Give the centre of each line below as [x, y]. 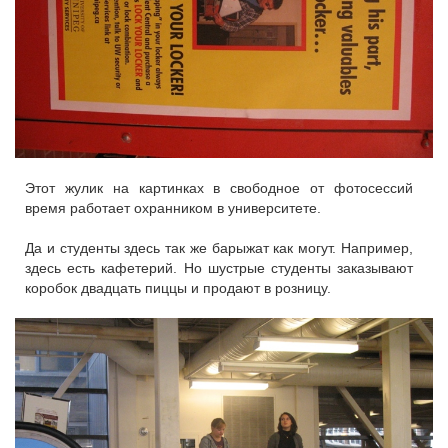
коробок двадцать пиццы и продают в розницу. [178, 287]
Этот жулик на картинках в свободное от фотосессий [219, 187]
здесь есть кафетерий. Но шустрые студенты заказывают [219, 267]
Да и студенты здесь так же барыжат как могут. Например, [219, 247]
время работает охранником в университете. [173, 207]
